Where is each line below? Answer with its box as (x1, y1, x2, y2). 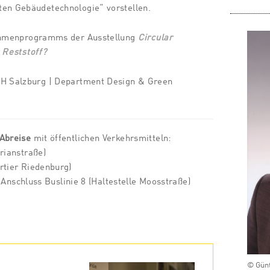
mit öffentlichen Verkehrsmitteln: (31, 134, 171, 143)
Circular (137, 33, 173, 42)
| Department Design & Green (46, 77, 173, 86)
